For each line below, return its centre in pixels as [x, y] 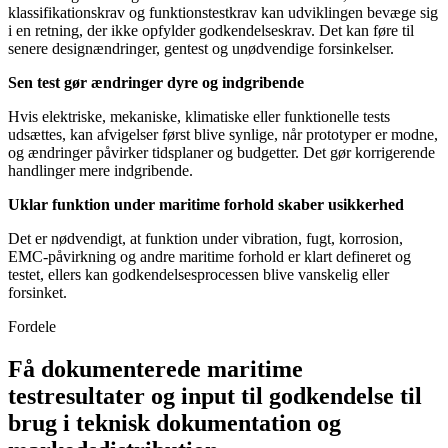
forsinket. [37, 293]
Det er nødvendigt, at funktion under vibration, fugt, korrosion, [205, 239]
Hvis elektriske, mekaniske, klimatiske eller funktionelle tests [199, 117]
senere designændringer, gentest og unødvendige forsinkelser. [201, 49]
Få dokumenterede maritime [155, 369]
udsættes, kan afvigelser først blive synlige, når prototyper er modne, [223, 135]
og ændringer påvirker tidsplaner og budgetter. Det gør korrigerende [221, 153]
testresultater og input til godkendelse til [215, 396]
